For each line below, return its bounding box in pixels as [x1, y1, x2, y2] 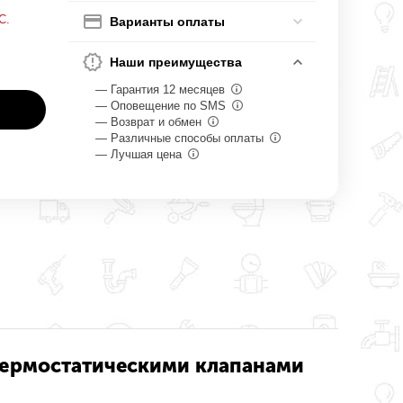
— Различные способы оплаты [95, 131, 268, 145]
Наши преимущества [110, 55, 243, 69]
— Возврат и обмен [95, 115, 206, 129]
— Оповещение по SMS [95, 99, 230, 112]
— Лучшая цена [95, 148, 186, 161]
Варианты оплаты [110, 14, 226, 29]
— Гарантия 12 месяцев [95, 83, 229, 96]
